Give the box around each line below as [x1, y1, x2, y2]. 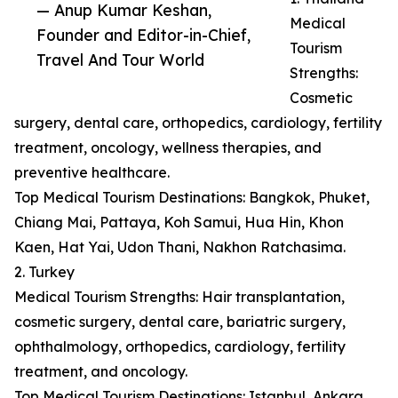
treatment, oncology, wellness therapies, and [14, 139, 322, 157]
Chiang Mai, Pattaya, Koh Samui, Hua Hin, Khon [14, 213, 344, 232]
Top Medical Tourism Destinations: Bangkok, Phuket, [14, 188, 370, 207]
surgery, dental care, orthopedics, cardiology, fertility [14, 114, 382, 132]
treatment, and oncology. [14, 362, 187, 381]
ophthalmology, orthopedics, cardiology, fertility [14, 338, 346, 356]
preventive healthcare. [14, 163, 170, 182]
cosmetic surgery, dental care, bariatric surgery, [14, 313, 346, 331]
